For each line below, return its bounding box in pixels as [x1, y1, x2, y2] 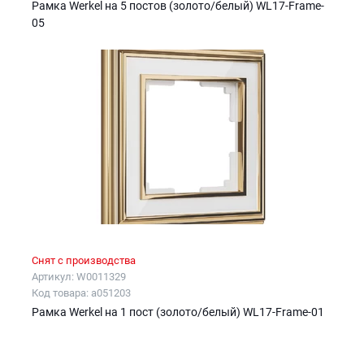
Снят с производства [32, 254, 136, 267]
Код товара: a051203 [32, 287, 131, 300]
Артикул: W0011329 [32, 271, 126, 284]
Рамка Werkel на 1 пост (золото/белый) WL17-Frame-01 [32, 305, 324, 319]
